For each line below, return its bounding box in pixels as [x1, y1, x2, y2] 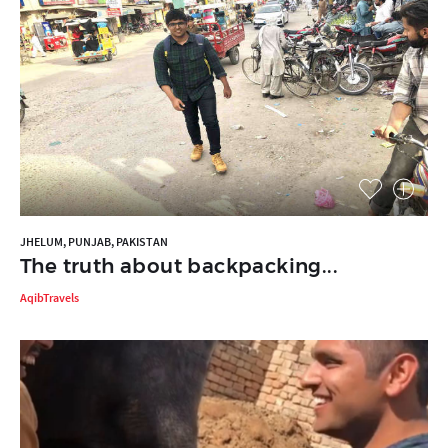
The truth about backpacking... [20, 254, 338, 279]
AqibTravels [20, 290, 79, 306]
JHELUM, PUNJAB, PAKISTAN [20, 234, 168, 250]
